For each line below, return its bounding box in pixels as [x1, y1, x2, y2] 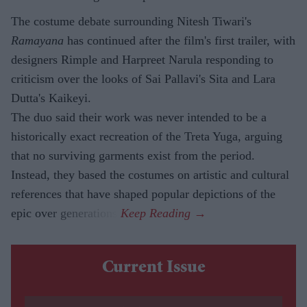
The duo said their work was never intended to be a [11, 110, 267, 125]
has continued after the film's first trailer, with [64, 34, 295, 48]
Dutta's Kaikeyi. [11, 91, 91, 106]
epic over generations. [11, 206, 121, 221]
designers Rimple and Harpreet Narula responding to [11, 53, 273, 67]
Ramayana [11, 34, 64, 48]
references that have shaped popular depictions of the [11, 187, 275, 201]
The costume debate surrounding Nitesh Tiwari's [11, 14, 251, 29]
